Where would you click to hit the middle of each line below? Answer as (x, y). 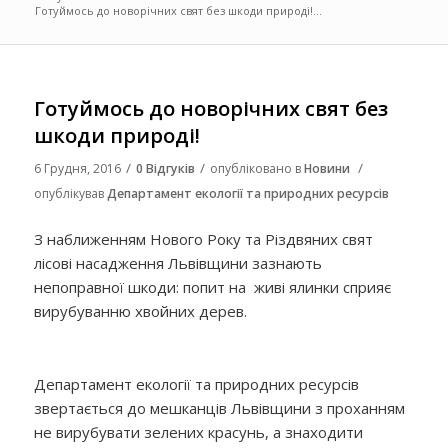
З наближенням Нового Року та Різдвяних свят (203, 238)
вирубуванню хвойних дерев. (142, 310)
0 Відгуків (165, 168)
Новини (326, 168)
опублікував (70, 193)
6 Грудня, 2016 (77, 168)
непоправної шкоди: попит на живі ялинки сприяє (212, 286)
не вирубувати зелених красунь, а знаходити (198, 432)
